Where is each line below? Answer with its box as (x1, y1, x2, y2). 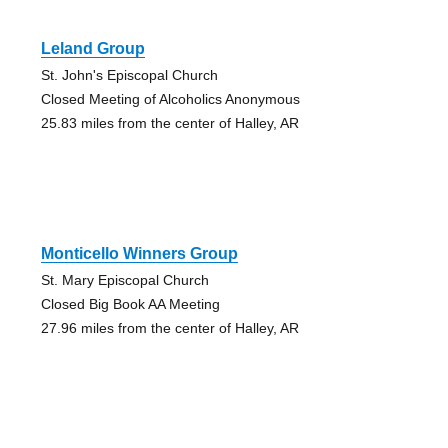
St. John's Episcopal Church (40, 67, 218, 84)
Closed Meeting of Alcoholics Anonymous (40, 91, 300, 108)
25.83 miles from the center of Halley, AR (40, 115, 299, 132)
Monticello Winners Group (40, 245, 238, 263)
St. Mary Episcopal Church (40, 272, 209, 289)
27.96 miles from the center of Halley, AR (40, 320, 299, 337)
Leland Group (40, 40, 145, 58)
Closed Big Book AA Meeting (40, 296, 220, 313)
